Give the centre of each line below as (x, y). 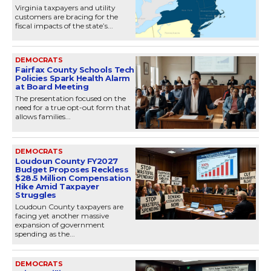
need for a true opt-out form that (73, 108)
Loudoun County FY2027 (67, 161)
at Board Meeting (52, 87)
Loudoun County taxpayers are (69, 206)
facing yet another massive (62, 215)
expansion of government (60, 224)
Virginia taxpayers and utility (65, 7)
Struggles (36, 194)
